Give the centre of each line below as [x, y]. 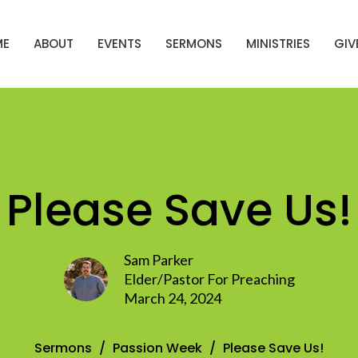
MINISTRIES [278, 44]
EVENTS [119, 44]
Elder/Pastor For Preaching [209, 278]
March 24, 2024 [172, 298]
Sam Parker [158, 259]
